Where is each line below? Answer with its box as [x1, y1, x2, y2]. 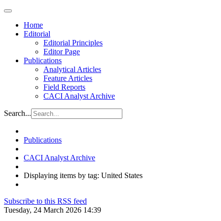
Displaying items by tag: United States [24, 171, 143, 180]
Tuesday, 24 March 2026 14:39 [4, 206, 101, 214]
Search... [4, 109, 31, 117]
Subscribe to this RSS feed [4, 197, 87, 205]
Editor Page [43, 47, 80, 56]
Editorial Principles [43, 38, 103, 47]
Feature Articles [43, 74, 92, 82]
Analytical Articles [43, 65, 101, 74]
